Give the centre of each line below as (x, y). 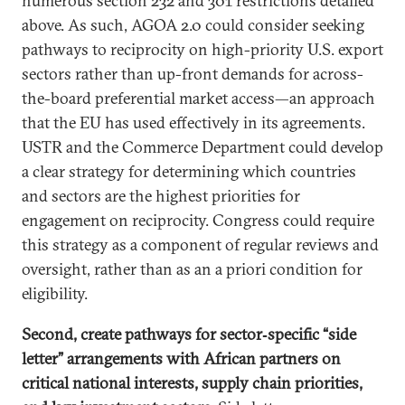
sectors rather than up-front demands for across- (193, 74)
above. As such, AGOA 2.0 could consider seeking (193, 25)
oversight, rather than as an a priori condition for (192, 269)
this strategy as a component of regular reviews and (200, 245)
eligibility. (55, 293)
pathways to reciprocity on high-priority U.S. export (202, 49)
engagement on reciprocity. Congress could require (198, 220)
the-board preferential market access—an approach (198, 98)
